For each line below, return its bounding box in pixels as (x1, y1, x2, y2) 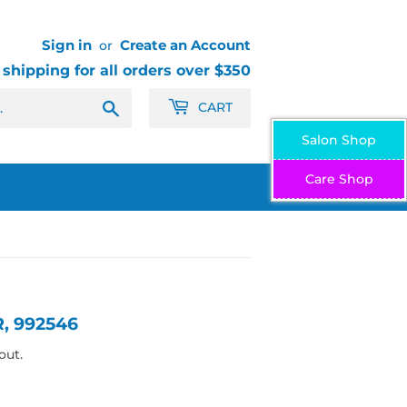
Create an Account (120, 36, 251, 54)
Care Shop (304, 171, 373, 187)
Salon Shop (302, 132, 376, 148)
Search (120, 97, 165, 114)
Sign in (42, 36, 92, 54)
